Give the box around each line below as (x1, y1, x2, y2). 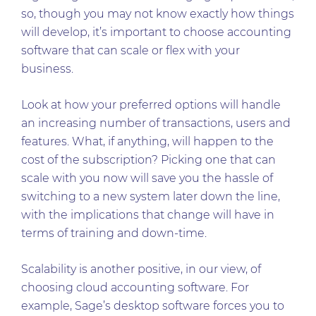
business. (21, 62, 76, 75)
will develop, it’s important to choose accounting (21, 25, 291, 39)
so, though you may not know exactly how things (21, 7, 294, 20)
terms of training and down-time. (21, 226, 207, 240)
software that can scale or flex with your (21, 44, 240, 57)
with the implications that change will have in (21, 208, 274, 221)
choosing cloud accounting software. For (21, 281, 249, 294)
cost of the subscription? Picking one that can (21, 153, 276, 166)
